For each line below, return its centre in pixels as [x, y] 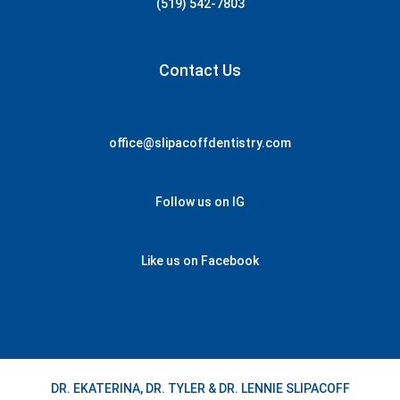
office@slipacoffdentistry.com [200, 143]
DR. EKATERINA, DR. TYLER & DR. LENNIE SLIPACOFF [200, 389]
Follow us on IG [200, 202]
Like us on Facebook [200, 261]
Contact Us [200, 71]
